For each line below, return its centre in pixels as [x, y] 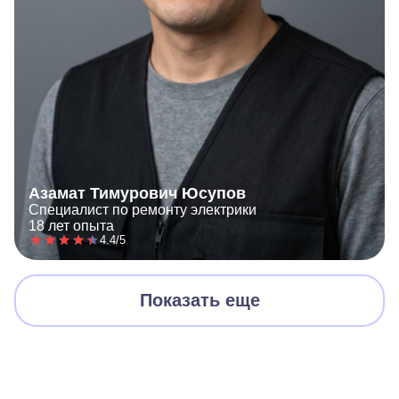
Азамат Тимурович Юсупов [137, 194]
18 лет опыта [71, 226]
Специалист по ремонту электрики [142, 210]
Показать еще [199, 301]
